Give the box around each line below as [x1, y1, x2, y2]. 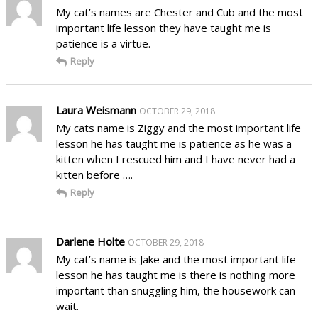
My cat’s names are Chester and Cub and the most [55, 4, 303, 19]
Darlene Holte [55, 234, 125, 248]
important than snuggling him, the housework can [55, 283, 295, 297]
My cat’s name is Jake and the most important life [55, 251, 296, 266]
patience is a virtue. [55, 35, 150, 50]
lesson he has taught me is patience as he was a [55, 136, 292, 150]
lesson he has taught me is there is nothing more [55, 267, 295, 282]
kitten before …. [55, 167, 133, 182]
